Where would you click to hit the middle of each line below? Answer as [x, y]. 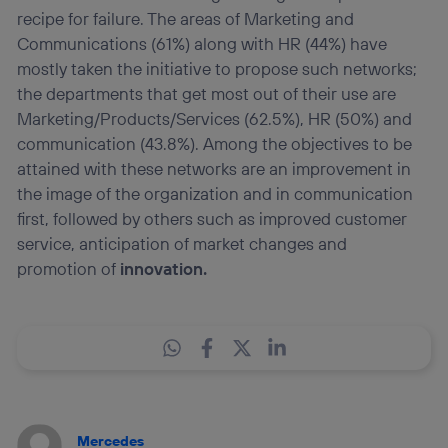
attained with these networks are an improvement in [214, 168]
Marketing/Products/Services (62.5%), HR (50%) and [215, 118]
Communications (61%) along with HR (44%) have [202, 43]
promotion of [69, 268]
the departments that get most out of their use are [207, 93]
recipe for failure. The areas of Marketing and [186, 18]
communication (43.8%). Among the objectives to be [215, 143]
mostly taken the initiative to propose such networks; [217, 68]
